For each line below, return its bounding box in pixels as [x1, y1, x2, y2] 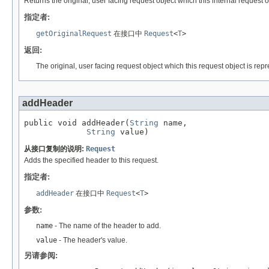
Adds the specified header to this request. [24, 156, 159, 165]
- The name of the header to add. [53, 222, 161, 231]
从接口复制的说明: [24, 145, 86, 154]
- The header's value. [57, 236, 127, 245]
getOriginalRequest [36, 29, 112, 38]
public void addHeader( [24, 118, 130, 128]
